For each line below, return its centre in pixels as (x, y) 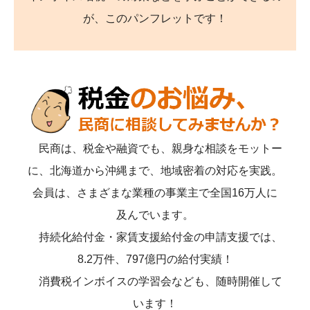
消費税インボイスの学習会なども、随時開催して (155, 282)
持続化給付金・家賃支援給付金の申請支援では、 (155, 237)
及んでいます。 (155, 215)
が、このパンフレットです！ (155, 19)
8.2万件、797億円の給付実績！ (155, 259)
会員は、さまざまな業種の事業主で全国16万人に (155, 193)
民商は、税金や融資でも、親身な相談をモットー (155, 149)
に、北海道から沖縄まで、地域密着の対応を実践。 (155, 171)
